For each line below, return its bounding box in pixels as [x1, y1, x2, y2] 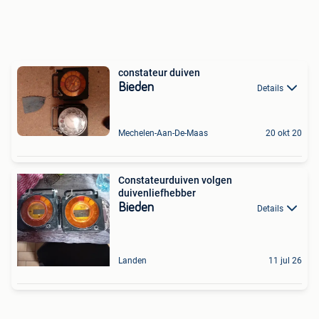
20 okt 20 [266, 127, 302, 138]
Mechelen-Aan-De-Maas [118, 127, 208, 138]
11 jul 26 [268, 255, 302, 266]
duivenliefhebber [118, 187, 196, 199]
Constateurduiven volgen [118, 174, 232, 186]
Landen [118, 255, 147, 266]
